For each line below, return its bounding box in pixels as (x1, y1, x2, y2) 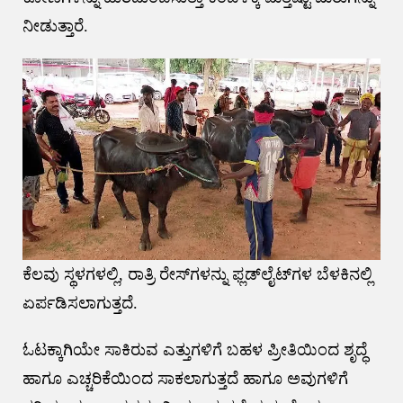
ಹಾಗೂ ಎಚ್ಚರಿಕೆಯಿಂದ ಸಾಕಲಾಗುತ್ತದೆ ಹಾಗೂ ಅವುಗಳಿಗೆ (22, 369, 348, 388)
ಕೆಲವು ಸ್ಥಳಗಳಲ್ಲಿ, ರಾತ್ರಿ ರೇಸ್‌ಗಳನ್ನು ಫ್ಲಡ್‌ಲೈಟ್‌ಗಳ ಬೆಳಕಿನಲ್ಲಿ (22, 264, 372, 283)
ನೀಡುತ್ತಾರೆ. (22, 17, 88, 36)
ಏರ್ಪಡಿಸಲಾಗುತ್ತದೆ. (22, 293, 138, 312)
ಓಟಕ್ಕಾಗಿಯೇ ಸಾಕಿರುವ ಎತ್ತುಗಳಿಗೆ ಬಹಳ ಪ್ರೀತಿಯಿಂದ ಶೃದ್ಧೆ (22, 340, 367, 359)
